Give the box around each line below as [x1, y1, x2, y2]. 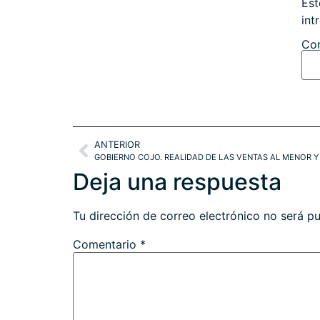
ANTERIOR [94, 139, 140, 151]
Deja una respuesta [73, 168, 281, 196]
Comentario [73, 237, 140, 252]
